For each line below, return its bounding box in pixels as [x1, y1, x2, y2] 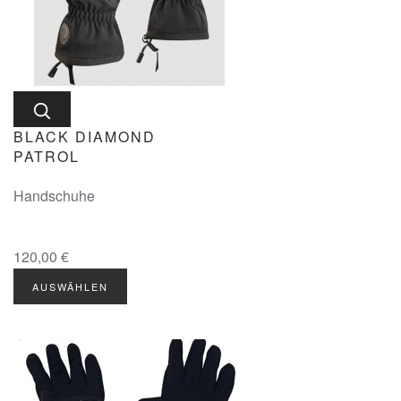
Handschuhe [13, 185, 95, 206]
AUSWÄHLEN [32, 279, 108, 294]
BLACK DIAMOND [13, 126, 156, 147]
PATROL [13, 146, 80, 166]
